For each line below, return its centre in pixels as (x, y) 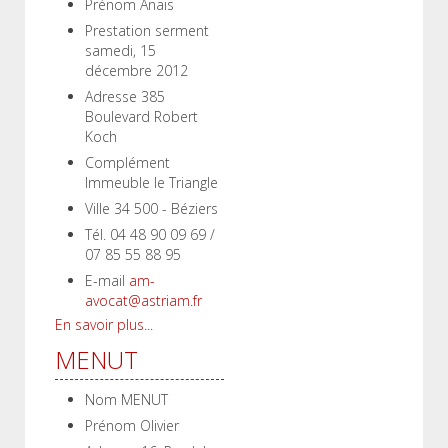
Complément (127, 162)
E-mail (105, 280)
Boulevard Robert (141, 116)
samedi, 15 (120, 50)
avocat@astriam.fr (143, 300)
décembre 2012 (136, 70)
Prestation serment (147, 30)
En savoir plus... (104, 324)
